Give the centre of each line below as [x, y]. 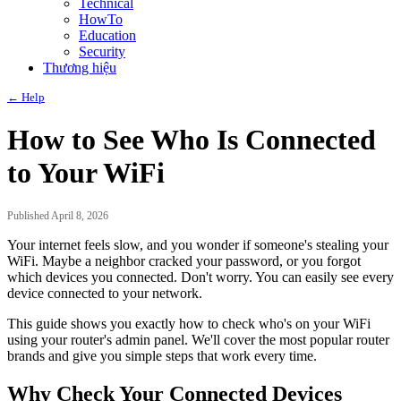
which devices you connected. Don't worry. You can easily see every [200, 277]
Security [102, 51]
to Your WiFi [86, 173]
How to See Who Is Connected [192, 140]
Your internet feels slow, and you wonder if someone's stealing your [198, 244]
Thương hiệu [80, 68]
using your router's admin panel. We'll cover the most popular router [198, 339]
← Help [26, 97]
